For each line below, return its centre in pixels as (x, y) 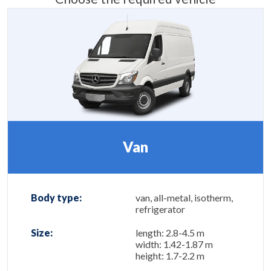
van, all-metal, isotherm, (184, 197)
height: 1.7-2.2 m (170, 255)
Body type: (56, 197)
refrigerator (160, 209)
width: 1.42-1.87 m (174, 244)
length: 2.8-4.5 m (170, 232)
